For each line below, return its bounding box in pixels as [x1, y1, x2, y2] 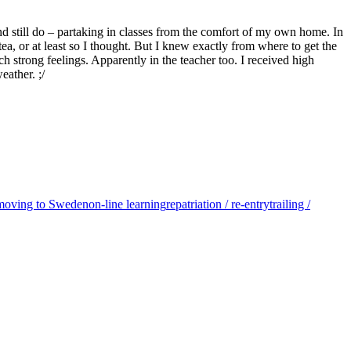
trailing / [270, 197, 310, 211]
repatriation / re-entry [166, 197, 270, 211]
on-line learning [89, 197, 166, 211]
